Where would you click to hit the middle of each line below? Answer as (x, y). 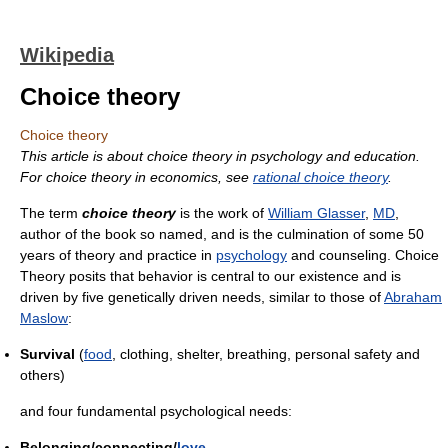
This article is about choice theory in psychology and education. (220, 156)
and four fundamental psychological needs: (156, 411)
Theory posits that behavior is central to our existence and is (210, 276)
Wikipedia (67, 55)
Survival (47, 354)
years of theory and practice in (118, 255)
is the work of (222, 213)
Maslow (44, 318)
